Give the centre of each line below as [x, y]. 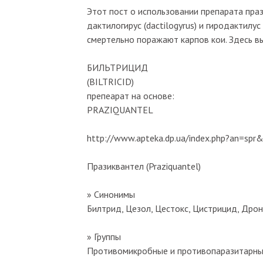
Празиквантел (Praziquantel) [144, 166]
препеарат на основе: [131, 95]
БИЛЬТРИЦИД [117, 67]
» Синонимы [111, 194]
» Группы [104, 236]
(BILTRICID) [110, 81]
